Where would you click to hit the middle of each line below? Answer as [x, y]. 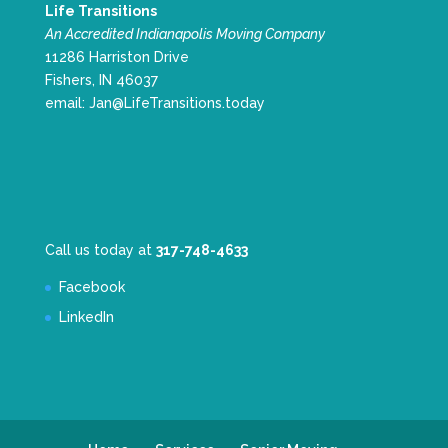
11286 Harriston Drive [116, 57]
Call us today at [100, 249]
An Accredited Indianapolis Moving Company [184, 34]
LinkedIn [86, 316]
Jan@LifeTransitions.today [176, 103]
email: [66, 103]
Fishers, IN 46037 [101, 80]
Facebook [91, 286]
